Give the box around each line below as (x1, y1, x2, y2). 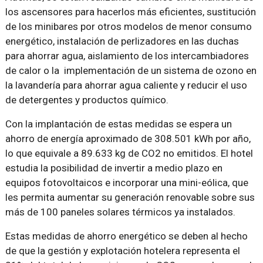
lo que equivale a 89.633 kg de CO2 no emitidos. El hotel (5, 147, 253, 159)
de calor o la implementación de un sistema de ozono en (5, 64, 257, 76)
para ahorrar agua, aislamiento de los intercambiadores (5, 49, 249, 62)
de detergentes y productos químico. (5, 93, 168, 106)
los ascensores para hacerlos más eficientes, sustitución (5, 5, 256, 18)
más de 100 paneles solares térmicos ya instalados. (5, 205, 235, 218)
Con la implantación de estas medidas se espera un (5, 117, 232, 130)
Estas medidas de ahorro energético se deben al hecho (5, 230, 248, 242)
